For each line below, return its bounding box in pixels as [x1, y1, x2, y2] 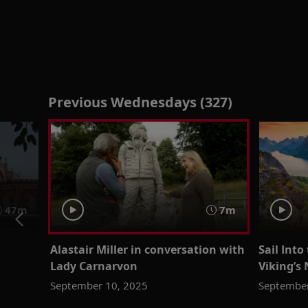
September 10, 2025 [49, 278, 148, 292]
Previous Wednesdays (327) [48, 93, 232, 111]
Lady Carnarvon [49, 258, 137, 274]
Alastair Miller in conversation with [49, 241, 245, 257]
